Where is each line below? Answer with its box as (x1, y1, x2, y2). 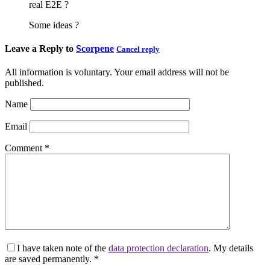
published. (5, 78, 44, 89)
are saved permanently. (5, 254, 94, 265)
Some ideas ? (29, 19, 79, 30)
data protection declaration (108, 243, 209, 254)
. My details (209, 243, 253, 254)
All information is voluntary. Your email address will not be (5, 67, 229, 78)
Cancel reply (116, 44, 160, 54)
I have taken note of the (17, 243, 108, 254)
